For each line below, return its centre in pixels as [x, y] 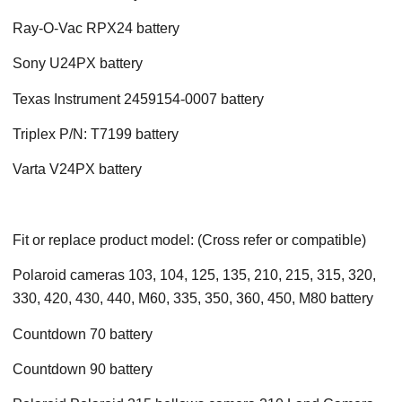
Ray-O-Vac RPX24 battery [96, 28]
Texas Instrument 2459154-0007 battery [138, 99]
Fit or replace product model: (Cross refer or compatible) [189, 240]
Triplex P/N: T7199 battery [96, 134]
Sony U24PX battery [78, 64]
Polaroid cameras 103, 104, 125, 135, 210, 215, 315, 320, [194, 275]
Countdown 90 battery [83, 369]
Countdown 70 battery [83, 334]
